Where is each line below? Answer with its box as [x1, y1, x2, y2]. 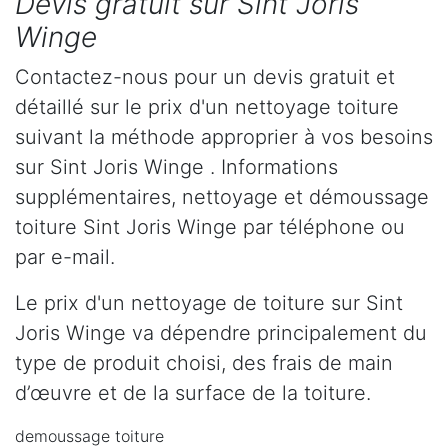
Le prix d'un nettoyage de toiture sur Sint [15, 291, 403, 316]
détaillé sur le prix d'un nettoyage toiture [15, 95, 399, 120]
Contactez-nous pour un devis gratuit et [15, 65, 395, 90]
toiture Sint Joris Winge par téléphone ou [15, 215, 405, 240]
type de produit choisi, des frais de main [15, 351, 393, 376]
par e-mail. [15, 245, 115, 270]
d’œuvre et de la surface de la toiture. [15, 381, 371, 406]
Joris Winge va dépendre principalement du [15, 321, 427, 346]
